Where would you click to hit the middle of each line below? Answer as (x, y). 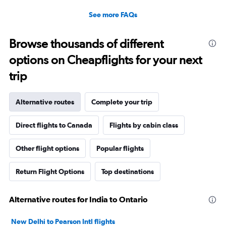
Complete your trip (122, 102)
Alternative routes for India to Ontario (78, 200)
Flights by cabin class (144, 125)
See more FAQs (113, 15)
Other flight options (47, 149)
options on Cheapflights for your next (105, 60)
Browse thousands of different (86, 44)
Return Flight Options (50, 172)
